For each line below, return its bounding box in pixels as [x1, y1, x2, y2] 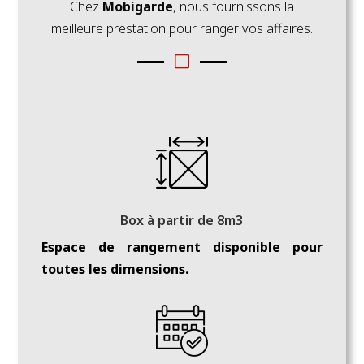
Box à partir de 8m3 [120, 210, 244, 229]
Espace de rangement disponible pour [41, 237, 323, 256]
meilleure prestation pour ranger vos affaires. [50, 19, 313, 37]
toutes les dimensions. [41, 259, 188, 278]
